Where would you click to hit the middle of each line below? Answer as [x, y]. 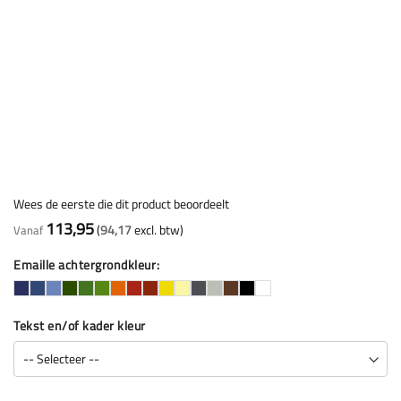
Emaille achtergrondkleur [85, 264]
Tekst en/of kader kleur [80, 325]
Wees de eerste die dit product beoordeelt [121, 204]
